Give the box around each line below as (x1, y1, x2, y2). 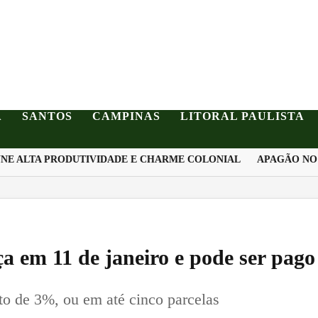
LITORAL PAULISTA (180, 110, 305, 122)
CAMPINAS (92, 110, 160, 122)
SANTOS (22, 110, 72, 122)
